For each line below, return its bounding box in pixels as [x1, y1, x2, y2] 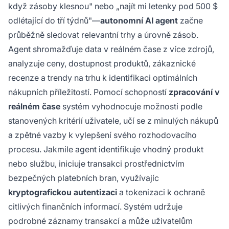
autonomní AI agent [100, 15, 178, 26]
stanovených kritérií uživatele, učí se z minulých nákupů [8, 116, 218, 126]
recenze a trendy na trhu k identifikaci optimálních [8, 73, 197, 83]
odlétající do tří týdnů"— [8, 15, 100, 26]
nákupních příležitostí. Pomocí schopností [8, 87, 169, 98]
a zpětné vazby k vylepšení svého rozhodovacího [8, 130, 197, 141]
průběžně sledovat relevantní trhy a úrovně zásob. [8, 30, 198, 40]
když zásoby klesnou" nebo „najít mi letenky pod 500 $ [8, 1, 218, 12]
